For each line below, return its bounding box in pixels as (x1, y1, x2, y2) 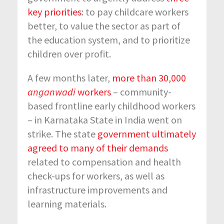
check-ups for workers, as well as (27, 169, 164, 182)
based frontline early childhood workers (27, 99, 195, 112)
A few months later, (27, 71, 112, 84)
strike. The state (27, 127, 97, 140)
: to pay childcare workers (81, 5, 188, 18)
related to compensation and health (27, 155, 181, 168)
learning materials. (27, 197, 106, 210)
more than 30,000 (112, 71, 186, 84)
